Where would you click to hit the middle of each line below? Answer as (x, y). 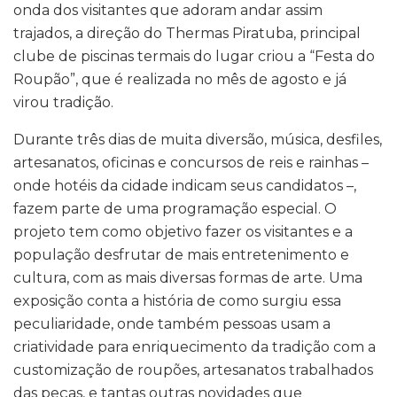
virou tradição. (63, 102)
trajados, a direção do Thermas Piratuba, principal (187, 33)
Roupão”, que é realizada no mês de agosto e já (180, 79)
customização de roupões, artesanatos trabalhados (193, 370)
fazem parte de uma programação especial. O (175, 208)
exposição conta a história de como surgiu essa (177, 300)
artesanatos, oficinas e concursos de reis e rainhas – (191, 162)
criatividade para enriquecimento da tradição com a (195, 346)
